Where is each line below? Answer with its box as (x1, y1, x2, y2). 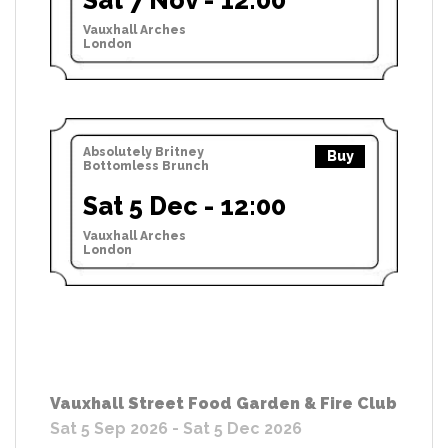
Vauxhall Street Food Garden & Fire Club (50, 393, 397, 413)
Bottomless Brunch (83, 158, 209, 173)
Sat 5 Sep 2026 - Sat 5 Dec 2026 (50, 418, 302, 438)
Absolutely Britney (83, 144, 204, 159)
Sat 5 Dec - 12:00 (83, 190, 286, 221)
